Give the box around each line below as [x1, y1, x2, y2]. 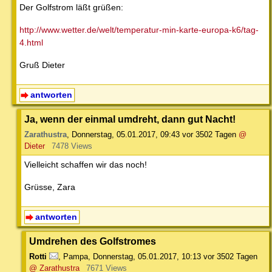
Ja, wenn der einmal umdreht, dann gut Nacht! [24, 113, 236, 124]
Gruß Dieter [19, 60, 65, 70]
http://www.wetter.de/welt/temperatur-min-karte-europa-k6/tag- [19, 25, 259, 35]
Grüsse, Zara [24, 182, 75, 192]
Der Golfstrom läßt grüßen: [19, 2, 123, 13]
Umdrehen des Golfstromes [29, 235, 156, 246]
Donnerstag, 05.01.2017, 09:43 [72, 129, 180, 139]
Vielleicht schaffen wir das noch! [24, 159, 147, 169]
